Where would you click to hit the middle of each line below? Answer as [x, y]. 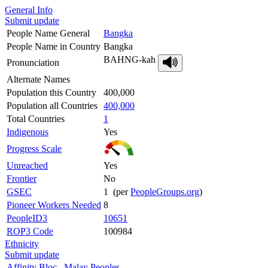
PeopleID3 [27, 218]
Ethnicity [22, 243]
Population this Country [51, 92]
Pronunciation [33, 62]
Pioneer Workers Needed [54, 205]
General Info [29, 10]
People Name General [48, 33]
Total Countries [36, 118]
